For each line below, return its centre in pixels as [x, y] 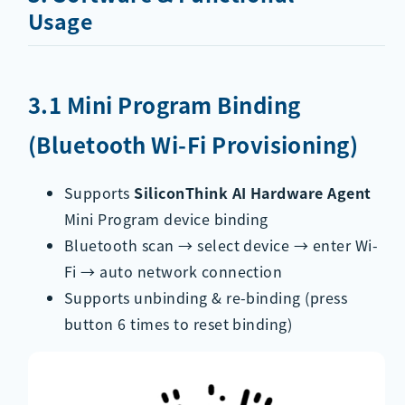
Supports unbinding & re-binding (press [206, 298]
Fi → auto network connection [173, 272]
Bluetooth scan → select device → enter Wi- [221, 245]
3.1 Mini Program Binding [164, 105]
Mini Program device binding [166, 219]
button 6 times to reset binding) [178, 324]
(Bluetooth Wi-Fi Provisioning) [193, 145]
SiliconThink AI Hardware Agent [253, 193]
